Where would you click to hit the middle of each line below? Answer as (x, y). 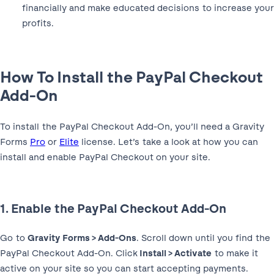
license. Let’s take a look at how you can (168, 142)
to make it (235, 253)
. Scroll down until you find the (203, 238)
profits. (38, 23)
